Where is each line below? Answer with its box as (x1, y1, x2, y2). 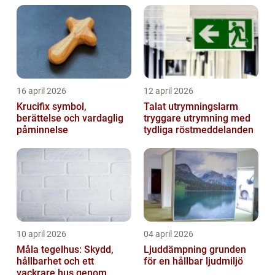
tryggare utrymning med (144, 112, 250, 124)
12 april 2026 (144, 85, 193, 96)
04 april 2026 (144, 228, 193, 239)
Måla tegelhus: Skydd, (17, 243, 114, 255)
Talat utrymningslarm (144, 100, 238, 112)
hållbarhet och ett (17, 255, 94, 267)
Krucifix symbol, (17, 100, 52, 112)
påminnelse (17, 123, 68, 136)
